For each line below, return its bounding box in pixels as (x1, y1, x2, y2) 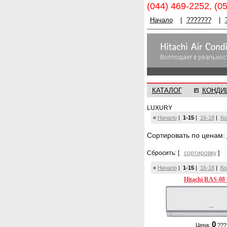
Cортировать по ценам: (146, 131, 225, 139)
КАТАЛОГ (152, 87, 182, 94)
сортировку (183, 149, 216, 157)
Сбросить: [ (146, 149, 184, 157)
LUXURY (146, 104, 172, 111)
